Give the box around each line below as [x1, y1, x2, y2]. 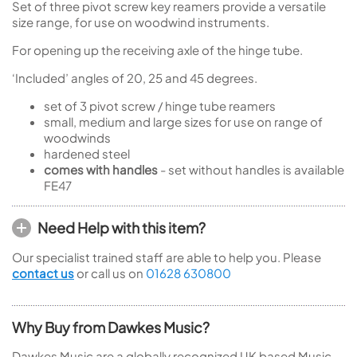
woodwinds [44, 130, 111, 145]
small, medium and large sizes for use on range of [44, 114, 323, 129]
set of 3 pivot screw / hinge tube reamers [44, 98, 276, 113]
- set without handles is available [158, 162, 344, 177]
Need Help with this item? [37, 218, 206, 237]
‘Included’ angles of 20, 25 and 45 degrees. [12, 70, 257, 85]
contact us [12, 265, 74, 280]
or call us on [74, 265, 146, 280]
